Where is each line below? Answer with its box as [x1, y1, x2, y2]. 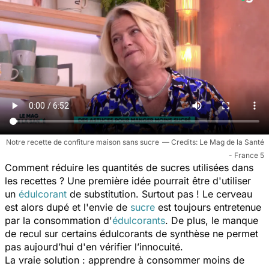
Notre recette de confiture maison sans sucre [6, 137, 159, 147]
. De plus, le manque [165, 214, 258, 226]
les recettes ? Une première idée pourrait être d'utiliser [5, 174, 251, 187]
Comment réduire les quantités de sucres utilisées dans [5, 161, 253, 174]
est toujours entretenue [155, 201, 261, 213]
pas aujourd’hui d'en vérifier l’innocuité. [5, 240, 183, 253]
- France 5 [229, 150, 264, 160]
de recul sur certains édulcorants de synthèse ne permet [5, 227, 258, 240]
